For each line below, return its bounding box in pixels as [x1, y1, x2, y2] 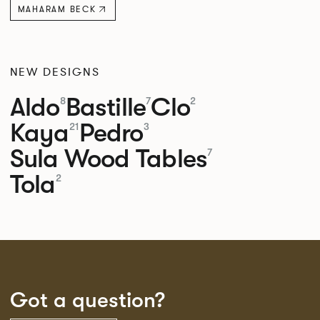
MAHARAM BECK [17, 4, 96, 16]
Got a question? [9, 287, 165, 312]
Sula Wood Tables [9, 143, 208, 174]
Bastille [65, 91, 146, 122]
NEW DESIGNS [9, 64, 100, 80]
